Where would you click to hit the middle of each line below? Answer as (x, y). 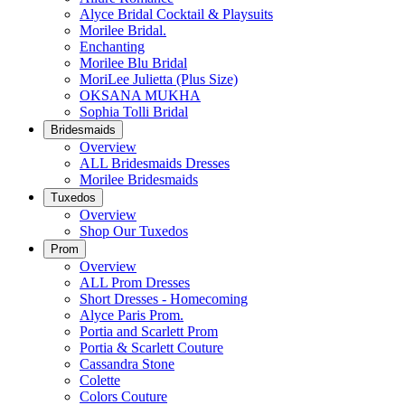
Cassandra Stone (127, 364)
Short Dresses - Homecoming (164, 299)
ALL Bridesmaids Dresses (155, 163)
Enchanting (112, 47)
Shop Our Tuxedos (134, 231)
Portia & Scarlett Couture (151, 348)
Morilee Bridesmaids (139, 179)
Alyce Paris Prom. (132, 315)
